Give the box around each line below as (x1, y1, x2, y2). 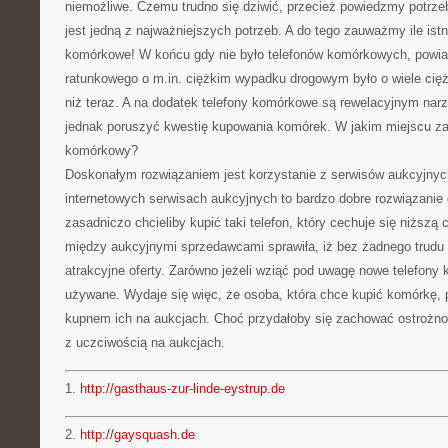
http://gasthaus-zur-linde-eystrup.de (80, 381, 285, 396)
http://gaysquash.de (80, 427, 195, 442)
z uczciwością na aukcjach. (65, 335, 225, 350)
